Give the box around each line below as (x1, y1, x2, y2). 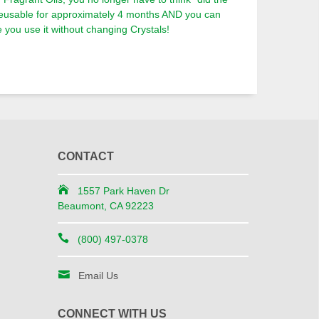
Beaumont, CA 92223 (57, 200, 154, 211)
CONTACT (57, 150, 114, 162)
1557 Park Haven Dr (77, 185, 169, 197)
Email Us (78, 270, 118, 281)
